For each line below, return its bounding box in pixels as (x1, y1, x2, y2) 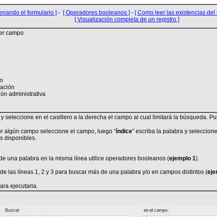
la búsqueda (173, 114, 206, 121)
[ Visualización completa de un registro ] (75, 16, 180, 23)
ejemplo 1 (169, 155, 196, 162)
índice (115, 128, 132, 135)
